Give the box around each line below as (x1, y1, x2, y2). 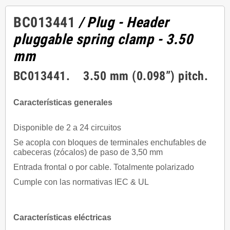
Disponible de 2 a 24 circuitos (13, 123, 123, 132)
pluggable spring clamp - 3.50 (13, 31, 193, 48)
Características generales (13, 98, 112, 107)
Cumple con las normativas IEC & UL (13, 178, 149, 187)
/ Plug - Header (79, 14, 169, 31)
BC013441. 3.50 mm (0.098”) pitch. (13, 69, 212, 84)
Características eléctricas (13, 213, 111, 222)
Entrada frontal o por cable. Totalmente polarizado (13, 163, 194, 172)
